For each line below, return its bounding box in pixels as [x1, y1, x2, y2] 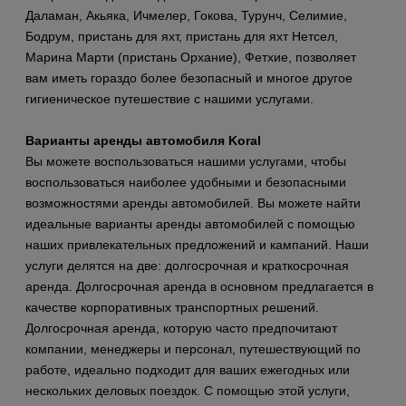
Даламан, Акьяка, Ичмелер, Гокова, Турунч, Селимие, [25, 8, 347, 24]
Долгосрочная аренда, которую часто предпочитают [25, 321, 337, 336]
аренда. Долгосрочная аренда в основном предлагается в [25, 279, 373, 295]
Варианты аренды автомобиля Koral [25, 133, 261, 149]
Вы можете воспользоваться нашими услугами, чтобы [25, 154, 346, 169]
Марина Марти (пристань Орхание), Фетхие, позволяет [25, 50, 356, 65]
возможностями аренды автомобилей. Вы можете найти [25, 196, 361, 211]
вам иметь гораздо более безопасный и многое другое [25, 71, 353, 86]
